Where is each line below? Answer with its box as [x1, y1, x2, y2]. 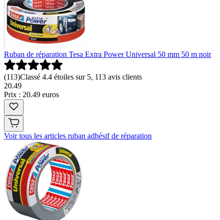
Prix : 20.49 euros [4, 90, 59, 99]
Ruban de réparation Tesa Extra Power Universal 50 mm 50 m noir [4, 50, 211, 59]
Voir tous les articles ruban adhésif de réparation [4, 132, 152, 140]
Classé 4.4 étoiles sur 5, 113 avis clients [20, 73, 142, 82]
